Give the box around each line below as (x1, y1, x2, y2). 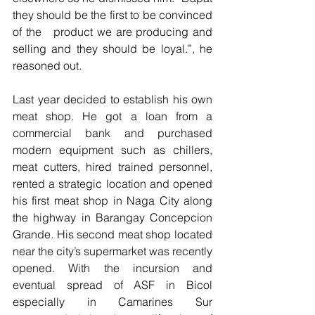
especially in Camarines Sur (13, 295, 212, 309)
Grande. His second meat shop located (13, 227, 212, 242)
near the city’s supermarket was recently (13, 244, 212, 259)
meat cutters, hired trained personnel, (13, 160, 212, 174)
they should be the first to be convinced (13, 8, 212, 22)
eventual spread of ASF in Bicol (13, 278, 212, 292)
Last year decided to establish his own (13, 92, 212, 107)
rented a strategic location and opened (13, 176, 212, 191)
